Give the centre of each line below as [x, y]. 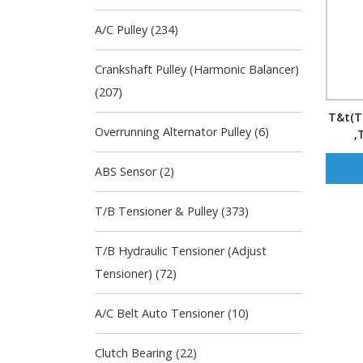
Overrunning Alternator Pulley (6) [182, 132]
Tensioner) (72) [136, 273]
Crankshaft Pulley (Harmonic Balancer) [197, 69]
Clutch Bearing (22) [146, 353]
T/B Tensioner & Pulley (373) [172, 211]
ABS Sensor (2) [135, 171]
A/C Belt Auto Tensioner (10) [172, 313]
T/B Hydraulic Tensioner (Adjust [181, 251]
